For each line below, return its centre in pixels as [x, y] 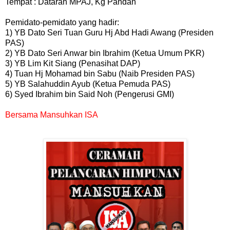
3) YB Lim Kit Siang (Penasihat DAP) [73, 63]
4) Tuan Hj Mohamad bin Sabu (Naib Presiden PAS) [100, 73]
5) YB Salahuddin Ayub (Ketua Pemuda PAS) [88, 84]
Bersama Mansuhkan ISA [52, 114]
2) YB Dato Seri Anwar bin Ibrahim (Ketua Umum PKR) [105, 53]
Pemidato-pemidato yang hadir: [62, 22]
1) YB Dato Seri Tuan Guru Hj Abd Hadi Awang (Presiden [109, 32]
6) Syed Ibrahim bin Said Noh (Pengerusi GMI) [90, 94]
